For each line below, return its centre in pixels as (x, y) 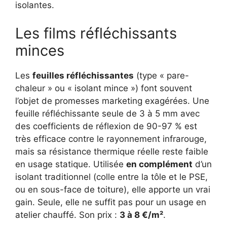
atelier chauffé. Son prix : (67, 215)
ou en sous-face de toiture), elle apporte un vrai (113, 189)
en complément (159, 164)
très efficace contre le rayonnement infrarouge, (111, 139)
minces (40, 50)
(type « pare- (161, 75)
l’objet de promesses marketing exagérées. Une (112, 101)
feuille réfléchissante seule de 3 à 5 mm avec (107, 113)
